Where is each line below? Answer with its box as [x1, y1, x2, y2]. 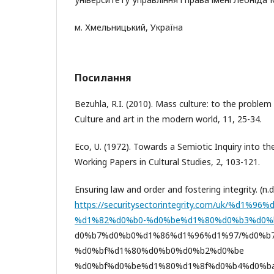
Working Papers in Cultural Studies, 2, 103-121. [75, 155, 260, 168]
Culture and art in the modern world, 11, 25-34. [75, 113, 262, 125]
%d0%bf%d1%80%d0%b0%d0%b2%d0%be [75, 244, 244, 256]
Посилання [75, 70, 131, 84]
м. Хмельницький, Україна [75, 21, 183, 33]
